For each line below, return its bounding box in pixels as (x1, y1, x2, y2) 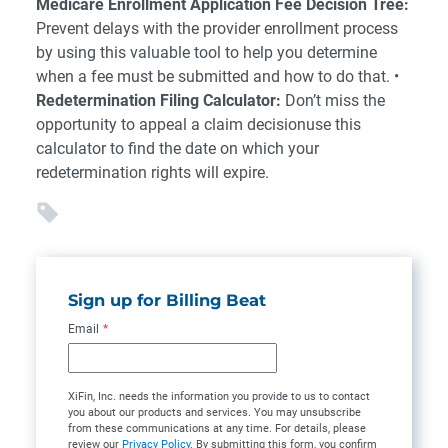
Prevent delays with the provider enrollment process (36, 19, 398, 38)
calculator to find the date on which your (36, 139, 319, 158)
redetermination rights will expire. (36, 163, 269, 182)
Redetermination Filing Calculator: (36, 91, 281, 110)
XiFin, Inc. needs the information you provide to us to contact (68, 390, 370, 404)
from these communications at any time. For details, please (68, 422, 366, 436)
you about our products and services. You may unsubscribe (68, 406, 361, 420)
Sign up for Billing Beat (68, 290, 266, 310)
